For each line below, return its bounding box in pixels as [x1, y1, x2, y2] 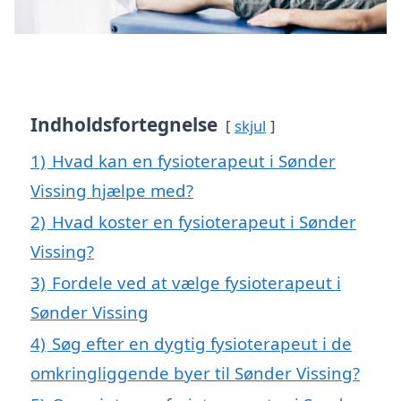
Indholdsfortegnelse [30, 111, 218, 137]
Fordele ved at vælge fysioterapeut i [52, 270, 341, 294]
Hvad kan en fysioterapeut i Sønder [52, 149, 336, 172]
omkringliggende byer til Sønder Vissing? [30, 361, 360, 384]
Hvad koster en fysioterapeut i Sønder [52, 209, 356, 233]
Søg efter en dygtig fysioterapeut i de [52, 331, 352, 354]
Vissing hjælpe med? [30, 178, 193, 201]
